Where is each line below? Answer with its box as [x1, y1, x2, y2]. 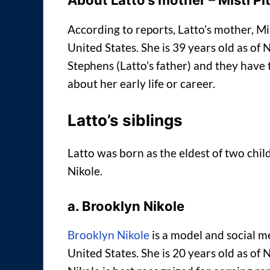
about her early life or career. [67, 77, 215, 91]
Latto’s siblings [67, 110, 183, 130]
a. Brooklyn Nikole [67, 198, 184, 214]
